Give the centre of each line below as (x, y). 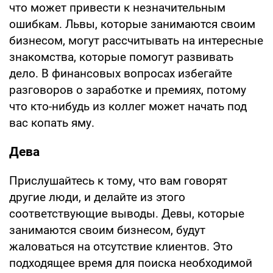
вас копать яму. (52, 122)
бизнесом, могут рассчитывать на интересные (136, 40)
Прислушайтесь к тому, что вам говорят (118, 180)
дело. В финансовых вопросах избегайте (121, 73)
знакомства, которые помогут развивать (121, 57)
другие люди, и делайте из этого (97, 197)
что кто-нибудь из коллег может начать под (128, 106)
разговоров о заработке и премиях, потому (128, 90)
